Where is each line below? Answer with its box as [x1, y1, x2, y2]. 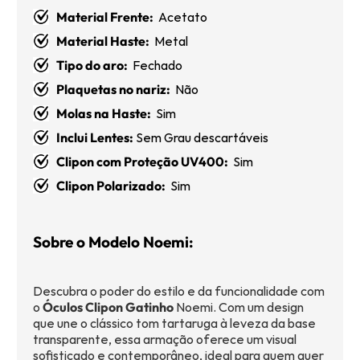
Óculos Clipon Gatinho [43, 299, 174, 316]
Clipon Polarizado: [56, 178, 170, 194]
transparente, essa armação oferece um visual [33, 331, 297, 348]
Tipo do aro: [56, 57, 128, 74]
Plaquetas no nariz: [56, 81, 170, 98]
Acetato [153, 9, 207, 26]
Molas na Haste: [56, 105, 151, 122]
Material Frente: [56, 9, 153, 26]
